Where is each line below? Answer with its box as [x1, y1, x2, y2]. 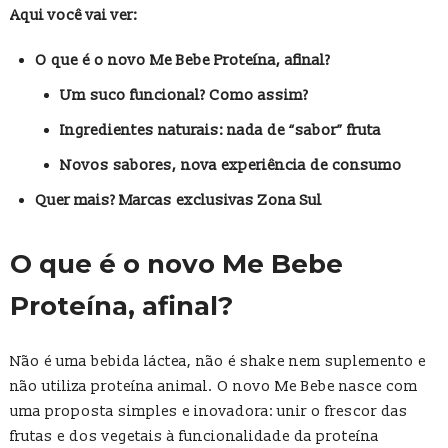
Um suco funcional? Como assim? [60, 86, 308, 106]
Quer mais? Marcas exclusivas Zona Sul [35, 191, 322, 211]
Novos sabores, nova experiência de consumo [60, 156, 402, 176]
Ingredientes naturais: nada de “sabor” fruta [60, 121, 381, 141]
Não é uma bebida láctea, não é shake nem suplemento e [10, 352, 426, 372]
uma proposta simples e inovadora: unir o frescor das [10, 402, 408, 422]
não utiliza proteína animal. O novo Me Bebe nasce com [10, 377, 418, 397]
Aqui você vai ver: [10, 6, 137, 26]
